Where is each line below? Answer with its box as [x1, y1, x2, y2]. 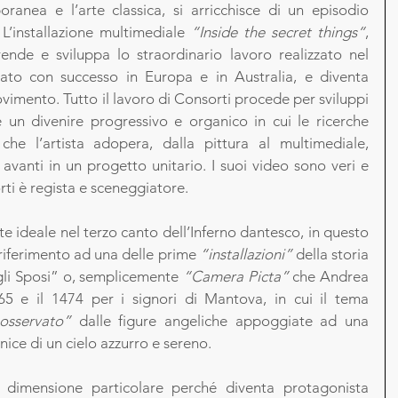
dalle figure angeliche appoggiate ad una [70, 312, 370, 330]
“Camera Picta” [179, 267, 289, 285]
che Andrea [288, 267, 370, 285]
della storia [291, 245, 370, 263]
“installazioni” [199, 245, 292, 263]
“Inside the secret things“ [191, 23, 365, 41]
